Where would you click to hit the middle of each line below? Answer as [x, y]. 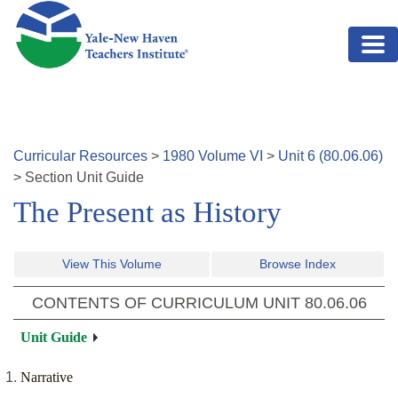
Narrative [47, 378]
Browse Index [298, 264]
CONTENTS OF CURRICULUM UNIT [168, 303]
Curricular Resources [80, 156]
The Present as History [147, 213]
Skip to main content [77, 10]
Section [51, 178]
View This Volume [112, 264]
